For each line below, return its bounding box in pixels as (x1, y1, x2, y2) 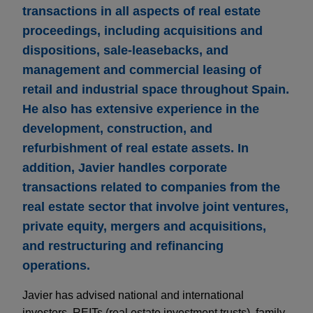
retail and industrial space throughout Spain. (22, 82, 289, 97)
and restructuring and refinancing (22, 239, 224, 254)
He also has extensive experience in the (22, 102, 259, 117)
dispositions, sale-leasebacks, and (22, 43, 228, 58)
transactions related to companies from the (22, 180, 280, 195)
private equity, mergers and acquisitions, (22, 219, 266, 234)
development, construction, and (22, 122, 212, 136)
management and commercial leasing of (22, 63, 261, 78)
